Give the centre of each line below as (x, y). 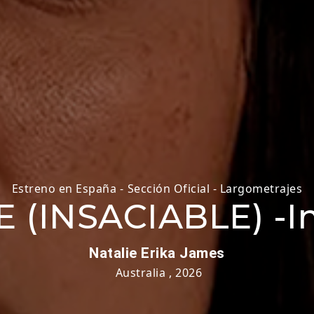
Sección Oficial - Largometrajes (215, 189)
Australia (141, 273)
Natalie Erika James (157, 253)
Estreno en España (64, 189)
